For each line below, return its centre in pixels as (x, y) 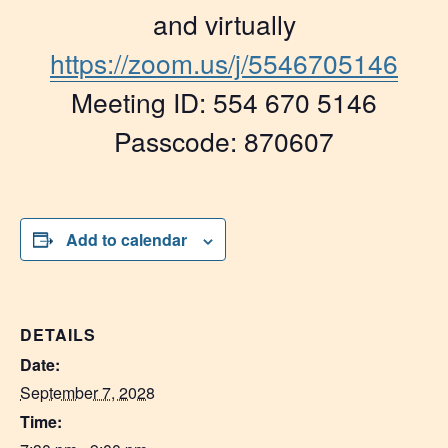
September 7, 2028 (87, 393)
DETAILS (58, 335)
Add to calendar (126, 240)
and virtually (224, 23)
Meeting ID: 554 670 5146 (224, 101)
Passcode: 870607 (224, 140)
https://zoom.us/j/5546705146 (224, 62)
